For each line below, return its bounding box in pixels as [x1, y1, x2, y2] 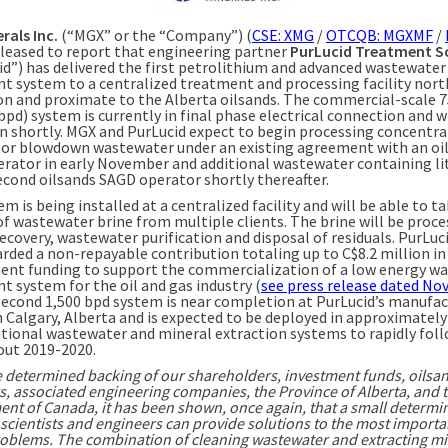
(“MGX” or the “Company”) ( [58, 24, 252, 45]
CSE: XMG [252, 24, 314, 45]
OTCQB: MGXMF [326, 24, 433, 45]
